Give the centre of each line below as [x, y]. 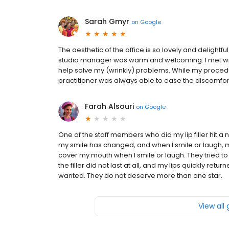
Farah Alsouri [109, 106]
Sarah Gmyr [107, 21]
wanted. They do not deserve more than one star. [140, 176]
